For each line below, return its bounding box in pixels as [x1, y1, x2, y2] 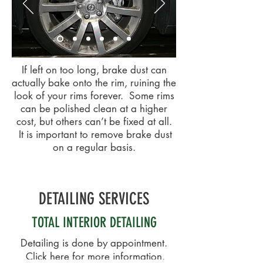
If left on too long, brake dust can [21, 63, 167, 76]
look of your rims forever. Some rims [14, 89, 174, 102]
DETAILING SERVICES [39, 189, 149, 208]
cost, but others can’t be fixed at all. [16, 115, 172, 128]
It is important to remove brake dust [16, 128, 172, 141]
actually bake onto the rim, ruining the [12, 76, 176, 89]
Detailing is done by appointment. [21, 237, 167, 249]
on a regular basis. [52, 141, 136, 154]
